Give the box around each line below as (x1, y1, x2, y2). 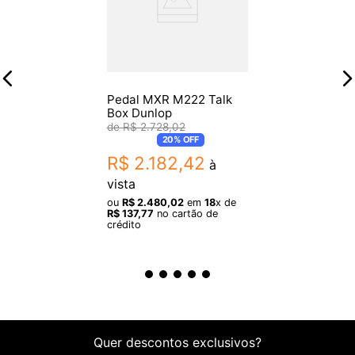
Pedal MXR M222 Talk (107, 92, 232, 108)
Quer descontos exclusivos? (93, 334, 261, 351)
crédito (107, 219, 141, 231)
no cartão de (154, 208, 218, 220)
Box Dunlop (107, 105, 172, 121)
